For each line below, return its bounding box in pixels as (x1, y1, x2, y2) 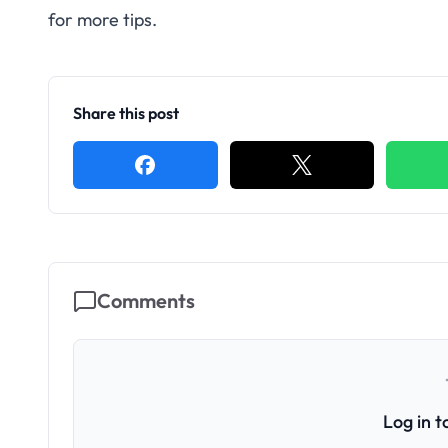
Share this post (73, 103, 179, 123)
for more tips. (48, 8, 157, 31)
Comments (97, 288, 195, 313)
